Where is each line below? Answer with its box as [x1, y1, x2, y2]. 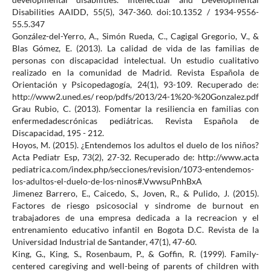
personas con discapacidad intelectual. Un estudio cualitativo [11, 55, 260, 66]
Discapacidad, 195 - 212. [11, 128, 104, 139]
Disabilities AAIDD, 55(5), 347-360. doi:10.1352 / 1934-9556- [11, 7, 260, 18]
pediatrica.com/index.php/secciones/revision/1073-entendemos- [11, 164, 254, 175]
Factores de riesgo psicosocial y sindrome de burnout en [11, 200, 260, 211]
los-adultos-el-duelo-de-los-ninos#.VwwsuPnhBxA [11, 176, 202, 187]
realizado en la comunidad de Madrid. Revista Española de [11, 67, 260, 78]
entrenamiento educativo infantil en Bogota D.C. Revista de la [11, 224, 260, 235]
